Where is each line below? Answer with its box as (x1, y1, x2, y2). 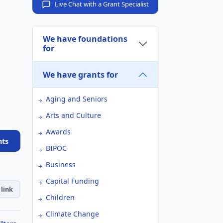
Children (46, 193, 75, 202)
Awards (46, 127, 71, 136)
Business (46, 160, 76, 169)
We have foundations (43, 33, 127, 44)
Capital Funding (46, 176, 99, 186)
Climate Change (46, 209, 99, 219)
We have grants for (43, 69, 118, 80)
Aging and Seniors (46, 94, 108, 104)
